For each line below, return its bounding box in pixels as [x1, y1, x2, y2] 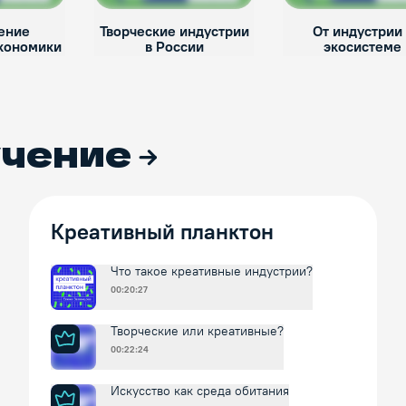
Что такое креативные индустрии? [111, 264, 313, 280]
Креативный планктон [51, 218, 274, 246]
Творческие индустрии [99, 23, 249, 41]
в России [144, 38, 204, 56]
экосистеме [324, 38, 401, 56]
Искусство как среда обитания [111, 383, 289, 400]
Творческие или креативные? [111, 324, 284, 340]
